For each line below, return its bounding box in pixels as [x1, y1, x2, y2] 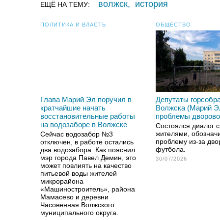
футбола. [156, 145, 186, 153]
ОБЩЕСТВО [156, 22, 191, 27]
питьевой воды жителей [40, 169, 117, 177]
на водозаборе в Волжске [40, 120, 127, 129]
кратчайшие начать [40, 104, 106, 112]
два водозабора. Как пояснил [40, 146, 135, 154]
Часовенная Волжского [40, 201, 114, 209]
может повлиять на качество [40, 162, 132, 169]
